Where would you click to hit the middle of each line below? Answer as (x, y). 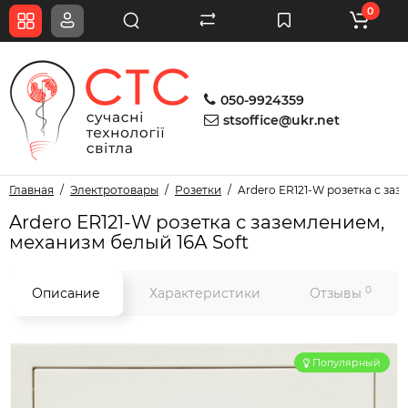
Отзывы (337, 293)
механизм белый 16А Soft (129, 242)
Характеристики (205, 293)
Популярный (347, 362)
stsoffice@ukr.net (281, 120)
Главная (31, 190)
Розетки (198, 190)
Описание (66, 293)
